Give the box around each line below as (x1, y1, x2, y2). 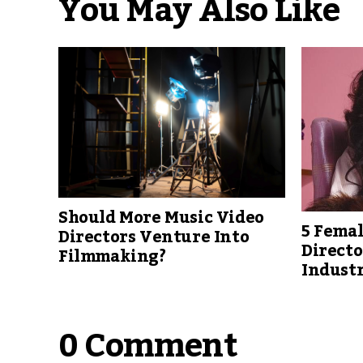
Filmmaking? (58, 241, 166, 274)
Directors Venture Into (58, 221, 250, 254)
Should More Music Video (58, 202, 264, 235)
